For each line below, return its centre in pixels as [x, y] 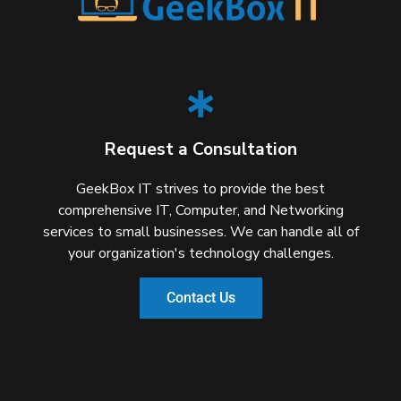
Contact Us [200, 298]
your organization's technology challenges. [200, 254]
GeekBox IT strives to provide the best [200, 189]
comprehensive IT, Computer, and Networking [200, 211]
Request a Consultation [200, 150]
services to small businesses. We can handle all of [200, 232]
